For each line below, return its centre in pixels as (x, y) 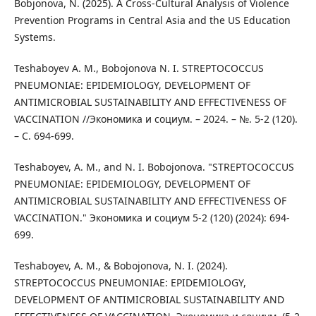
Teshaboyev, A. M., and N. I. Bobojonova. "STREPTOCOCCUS (154, 167)
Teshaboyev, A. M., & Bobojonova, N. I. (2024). (121, 266)
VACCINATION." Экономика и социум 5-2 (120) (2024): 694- (152, 218)
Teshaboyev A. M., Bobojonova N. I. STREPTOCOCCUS (139, 68)
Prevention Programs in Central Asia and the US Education (152, 20)
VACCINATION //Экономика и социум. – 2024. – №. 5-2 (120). (156, 119)
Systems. (35, 37)
